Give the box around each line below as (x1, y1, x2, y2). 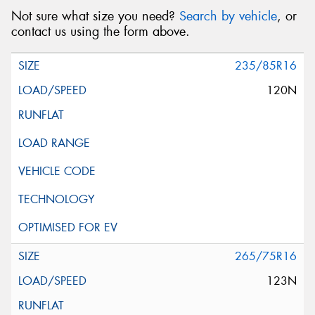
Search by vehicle (179, 8, 277, 25)
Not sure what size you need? (11, 8, 179, 25)
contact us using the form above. (11, 23, 190, 41)
